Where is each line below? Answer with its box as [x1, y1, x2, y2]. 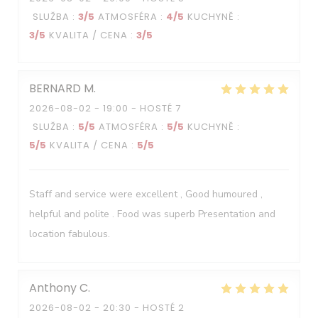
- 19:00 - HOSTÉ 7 [92, 102, 181, 115]
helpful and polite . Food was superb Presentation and [29, 207, 275, 221]
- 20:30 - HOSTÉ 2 [92, 301, 185, 314]
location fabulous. [29, 227, 110, 241]
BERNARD [29, 80, 81, 97]
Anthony [29, 280, 77, 296]
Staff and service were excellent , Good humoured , [29, 187, 263, 201]
